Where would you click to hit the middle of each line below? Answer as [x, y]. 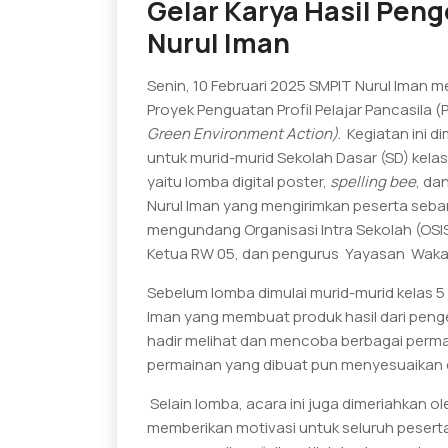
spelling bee [373, 181]
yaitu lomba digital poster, [238, 181]
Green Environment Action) [242, 133]
